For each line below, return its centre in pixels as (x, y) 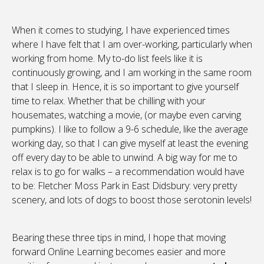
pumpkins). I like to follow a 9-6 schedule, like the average (130, 129)
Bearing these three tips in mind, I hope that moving (119, 238)
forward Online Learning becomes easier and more (119, 252)
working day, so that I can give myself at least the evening (130, 143)
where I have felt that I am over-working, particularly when (132, 44)
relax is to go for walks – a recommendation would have (128, 172)
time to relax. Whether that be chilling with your (109, 101)
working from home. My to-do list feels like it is (107, 59)
